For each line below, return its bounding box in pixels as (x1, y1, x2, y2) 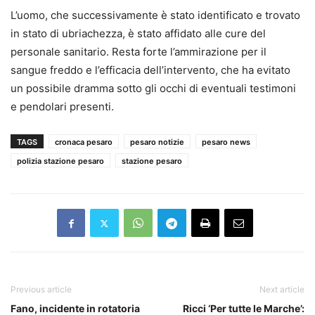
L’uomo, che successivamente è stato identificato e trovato (11, 8, 300, 22)
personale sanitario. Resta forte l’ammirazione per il (11, 45, 266, 59)
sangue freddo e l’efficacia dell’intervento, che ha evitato (11, 63, 290, 77)
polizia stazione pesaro (17, 156, 104, 167)
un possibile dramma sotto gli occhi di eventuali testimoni (11, 82, 296, 96)
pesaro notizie (130, 137, 184, 148)
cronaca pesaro (55, 137, 112, 148)
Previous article (11, 284, 72, 295)
